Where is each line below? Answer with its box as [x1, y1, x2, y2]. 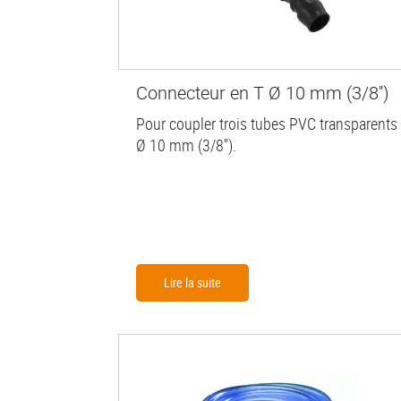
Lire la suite [164, 274, 221, 292]
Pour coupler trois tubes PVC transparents [136, 113, 397, 135]
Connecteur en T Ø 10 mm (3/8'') [136, 81, 389, 106]
